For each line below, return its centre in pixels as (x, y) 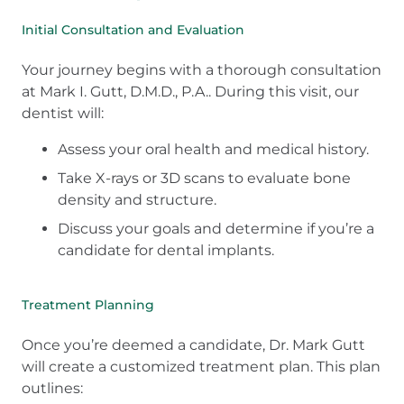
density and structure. (137, 200)
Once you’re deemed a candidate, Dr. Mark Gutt (193, 345)
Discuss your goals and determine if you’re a (216, 229)
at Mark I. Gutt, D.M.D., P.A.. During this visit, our (190, 92)
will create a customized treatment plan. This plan (201, 367)
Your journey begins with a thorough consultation (202, 70)
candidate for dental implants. (166, 251)
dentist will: (63, 114)
